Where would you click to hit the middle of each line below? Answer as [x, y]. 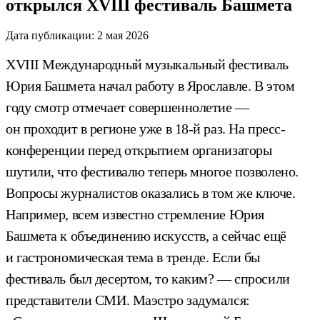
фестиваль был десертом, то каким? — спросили [148, 278]
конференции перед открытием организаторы [139, 150]
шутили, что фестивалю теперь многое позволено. [152, 171]
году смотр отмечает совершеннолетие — [127, 107]
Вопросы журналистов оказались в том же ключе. [151, 192]
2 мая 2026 [123, 35]
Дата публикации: [50, 35]
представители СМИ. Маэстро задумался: [128, 300]
